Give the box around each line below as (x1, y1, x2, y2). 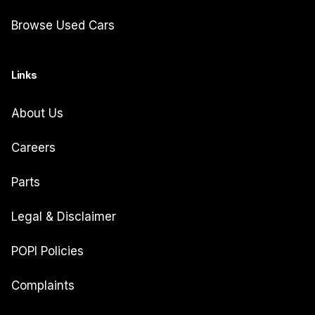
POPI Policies (11, 243, 84, 258)
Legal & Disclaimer (11, 209, 116, 224)
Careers (11, 140, 56, 155)
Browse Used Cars (11, 18, 115, 32)
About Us (11, 105, 63, 120)
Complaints (11, 278, 75, 292)
